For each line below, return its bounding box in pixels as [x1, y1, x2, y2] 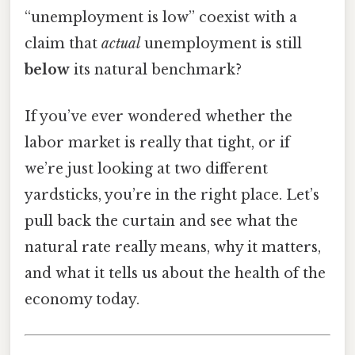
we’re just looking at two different [25, 160, 268, 178]
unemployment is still [140, 35, 302, 53]
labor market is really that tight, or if [25, 134, 290, 152]
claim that [25, 35, 101, 53]
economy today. [25, 291, 139, 309]
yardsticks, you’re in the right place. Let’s [25, 186, 319, 204]
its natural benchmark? [70, 61, 242, 79]
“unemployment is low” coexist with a [25, 9, 297, 27]
